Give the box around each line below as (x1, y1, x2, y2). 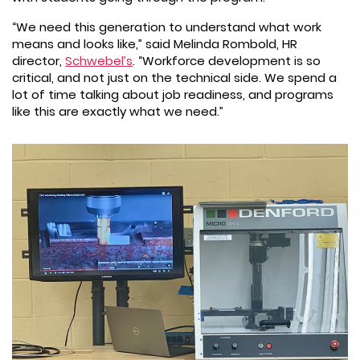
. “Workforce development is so (133, 51, 321, 69)
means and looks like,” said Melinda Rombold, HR (12, 35, 297, 52)
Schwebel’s (65, 51, 133, 69)
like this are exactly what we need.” (12, 102, 223, 120)
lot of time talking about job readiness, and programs (12, 85, 333, 103)
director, (12, 51, 65, 69)
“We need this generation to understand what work (12, 18, 321, 35)
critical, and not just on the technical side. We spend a (12, 68, 337, 86)
